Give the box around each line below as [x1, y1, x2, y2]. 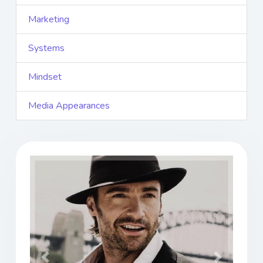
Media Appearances [28, 99, 110, 113]
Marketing [28, 13, 69, 26]
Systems [28, 42, 65, 55]
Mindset [28, 70, 62, 84]
